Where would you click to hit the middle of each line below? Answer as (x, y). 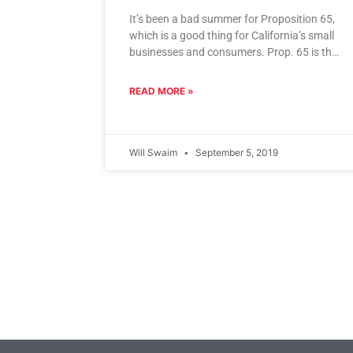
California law (163, 69)
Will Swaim (155, 153)
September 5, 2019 (236, 153)
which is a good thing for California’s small (232, 36)
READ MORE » (162, 91)
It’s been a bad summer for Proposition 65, (232, 19)
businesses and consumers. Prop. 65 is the (234, 52)
